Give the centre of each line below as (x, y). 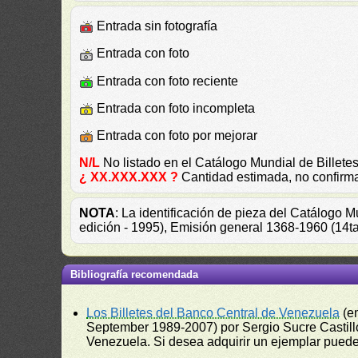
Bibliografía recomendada (135, 275)
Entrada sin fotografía (156, 26)
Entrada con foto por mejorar (176, 136)
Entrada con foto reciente (166, 81)
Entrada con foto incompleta (175, 108)
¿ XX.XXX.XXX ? (129, 177)
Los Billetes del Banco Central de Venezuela (213, 313)
